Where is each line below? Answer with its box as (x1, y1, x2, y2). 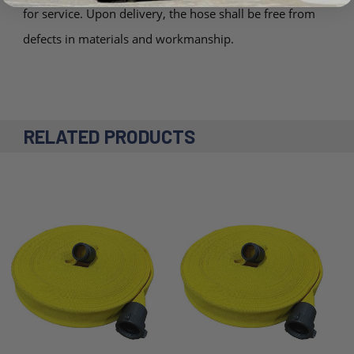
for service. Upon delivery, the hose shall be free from (22, 5, 315, 21)
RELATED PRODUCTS (24, 124, 196, 148)
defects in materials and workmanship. (22, 30, 234, 47)
